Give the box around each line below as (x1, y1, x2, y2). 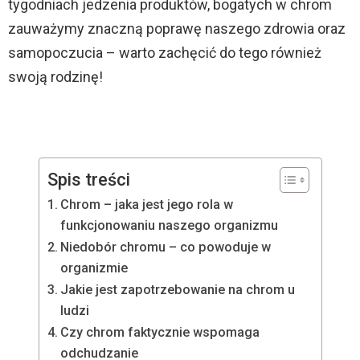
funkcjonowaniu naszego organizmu (59, 218, 278, 234)
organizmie (59, 260, 128, 276)
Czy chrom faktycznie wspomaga (59, 325, 260, 341)
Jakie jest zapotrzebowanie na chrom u (59, 282, 295, 298)
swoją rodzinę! (8, 68, 103, 86)
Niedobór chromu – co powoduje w (59, 239, 271, 256)
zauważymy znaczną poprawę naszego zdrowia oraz (8, 20, 346, 38)
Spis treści (47, 169, 130, 190)
